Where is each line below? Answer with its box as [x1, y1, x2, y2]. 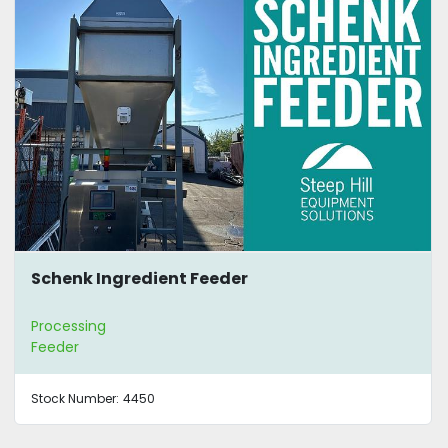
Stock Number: [31, 389, 119, 407]
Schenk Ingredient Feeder [31, 267, 248, 291]
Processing [31, 315, 106, 336]
